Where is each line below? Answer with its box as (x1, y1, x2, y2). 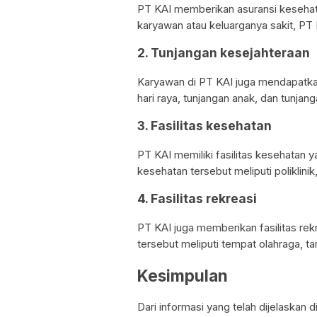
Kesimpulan (137, 265, 228, 285)
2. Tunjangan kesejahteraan (137, 45, 310, 61)
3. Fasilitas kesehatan (137, 118, 272, 134)
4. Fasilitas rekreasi (137, 191, 257, 207)
